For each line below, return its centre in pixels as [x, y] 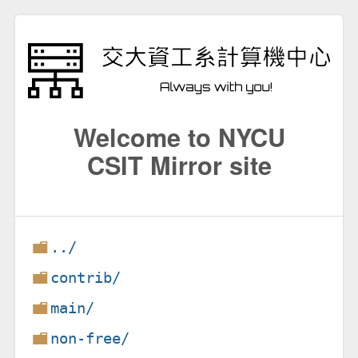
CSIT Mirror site [179, 164]
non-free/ [90, 338]
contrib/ [86, 277]
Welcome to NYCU [179, 136]
